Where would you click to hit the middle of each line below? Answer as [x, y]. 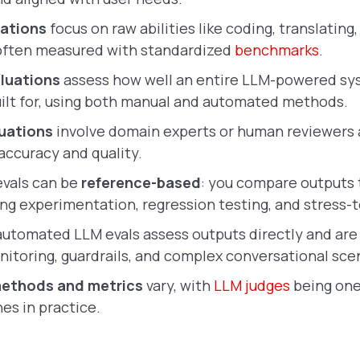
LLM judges [252, 285]
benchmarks [277, 50]
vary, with [177, 285]
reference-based [139, 182]
